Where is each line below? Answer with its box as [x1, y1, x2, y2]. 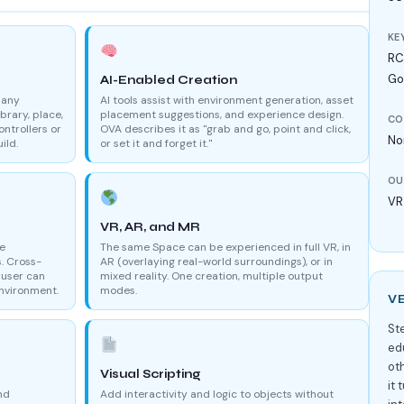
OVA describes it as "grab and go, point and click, [100, 121, 351, 136]
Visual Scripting [100, 366, 201, 381]
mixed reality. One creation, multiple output [100, 268, 323, 283]
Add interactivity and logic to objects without [100, 386, 334, 401]
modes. [100, 282, 137, 298]
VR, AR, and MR [100, 219, 200, 234]
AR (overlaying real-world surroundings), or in [100, 253, 333, 269]
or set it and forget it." [100, 135, 212, 151]
